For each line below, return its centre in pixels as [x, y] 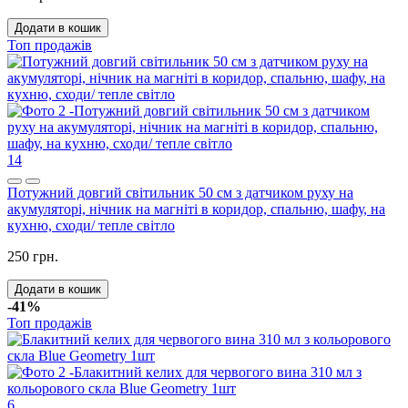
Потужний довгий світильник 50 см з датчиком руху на [180, 193]
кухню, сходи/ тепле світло [91, 226]
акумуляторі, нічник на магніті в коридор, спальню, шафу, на [196, 209]
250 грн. [33, 257]
